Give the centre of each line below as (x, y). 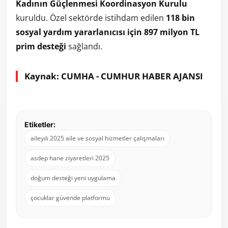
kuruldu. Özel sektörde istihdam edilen (91, 18)
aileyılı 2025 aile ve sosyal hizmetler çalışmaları (97, 138)
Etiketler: (40, 124)
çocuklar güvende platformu (70, 197)
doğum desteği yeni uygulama (73, 178)
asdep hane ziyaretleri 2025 (70, 158)
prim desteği (41, 46)
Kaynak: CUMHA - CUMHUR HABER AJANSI (114, 76)
